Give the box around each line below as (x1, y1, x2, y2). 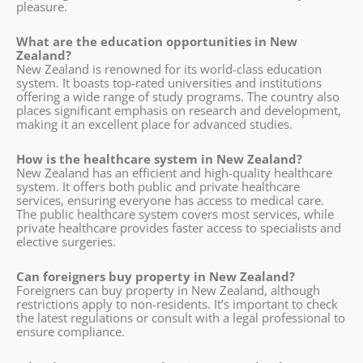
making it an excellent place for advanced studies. (16, 115, 293, 132)
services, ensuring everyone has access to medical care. (16, 192, 324, 209)
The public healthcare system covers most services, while (16, 206, 334, 223)
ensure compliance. (16, 323, 125, 340)
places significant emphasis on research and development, (16, 101, 341, 118)
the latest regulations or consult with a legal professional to (16, 310, 345, 327)
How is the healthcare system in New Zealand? (16, 151, 302, 168)
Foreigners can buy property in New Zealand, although (16, 282, 320, 299)
